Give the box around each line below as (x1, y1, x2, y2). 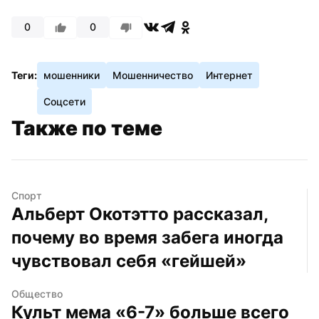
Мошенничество (113, 68, 193, 81)
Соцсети (43, 95, 85, 108)
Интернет (206, 68, 253, 81)
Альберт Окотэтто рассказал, (11, 203, 268, 224)
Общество (11, 287, 63, 300)
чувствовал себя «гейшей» (11, 250, 246, 271)
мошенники (43, 68, 100, 81)
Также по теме (11, 115, 162, 140)
